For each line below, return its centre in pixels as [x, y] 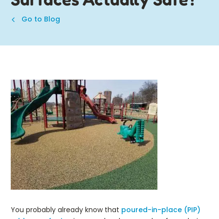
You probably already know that [66, 209]
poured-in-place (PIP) [161, 209]
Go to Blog [40, 19]
